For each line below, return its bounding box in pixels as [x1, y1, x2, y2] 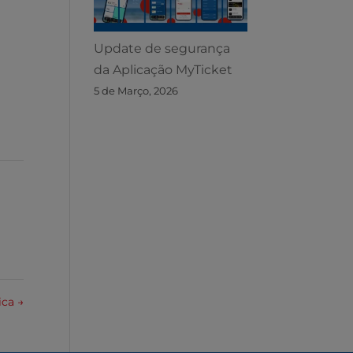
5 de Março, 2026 [94, 84, 179, 98]
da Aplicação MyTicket [94, 62, 233, 78]
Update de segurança [94, 41, 231, 57]
